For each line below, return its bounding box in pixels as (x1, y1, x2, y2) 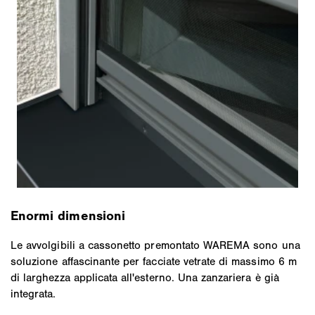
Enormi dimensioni (11, 207, 125, 224)
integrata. (11, 287, 56, 301)
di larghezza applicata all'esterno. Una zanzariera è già (11, 271, 279, 285)
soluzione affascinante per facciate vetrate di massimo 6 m (11, 255, 297, 269)
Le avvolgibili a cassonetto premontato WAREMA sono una (11, 238, 300, 252)
